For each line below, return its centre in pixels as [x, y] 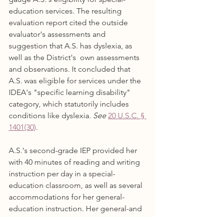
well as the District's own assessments [75, 57]
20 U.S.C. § [127, 116]
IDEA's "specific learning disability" [70, 92]
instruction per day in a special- [62, 174]
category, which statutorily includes [70, 104]
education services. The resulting [66, 11]
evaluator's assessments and [58, 34]
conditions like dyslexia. [51, 116]
